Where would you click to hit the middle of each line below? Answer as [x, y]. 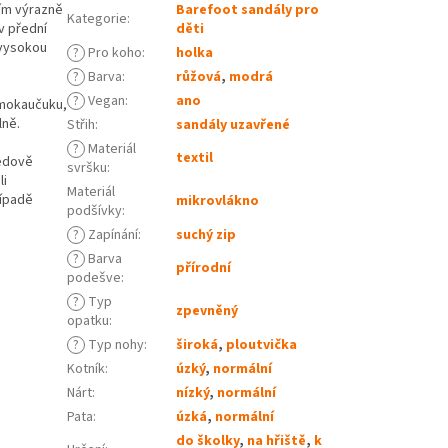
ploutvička [262, 344]
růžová [199, 76]
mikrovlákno [218, 200]
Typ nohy [115, 344]
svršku [87, 167]
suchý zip [206, 234]
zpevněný [207, 310]
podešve [94, 277]
